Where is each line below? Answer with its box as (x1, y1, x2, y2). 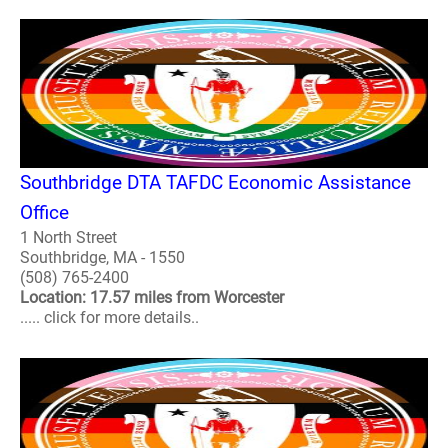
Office (20, 201, 69, 225)
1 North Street (20, 228, 117, 248)
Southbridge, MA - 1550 (20, 248, 185, 268)
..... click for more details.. (20, 308, 199, 328)
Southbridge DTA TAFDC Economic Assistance (20, 171, 411, 195)
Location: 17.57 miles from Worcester (20, 288, 284, 308)
